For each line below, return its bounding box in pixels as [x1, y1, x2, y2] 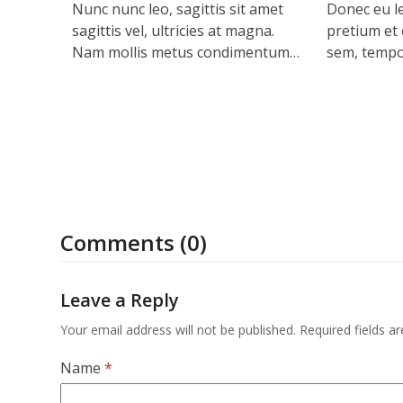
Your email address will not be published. [60, 320, 297, 338]
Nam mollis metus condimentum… [71, 42, 300, 63]
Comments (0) [60, 227, 208, 257]
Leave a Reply [60, 287, 180, 312]
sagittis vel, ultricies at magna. [71, 21, 274, 41]
